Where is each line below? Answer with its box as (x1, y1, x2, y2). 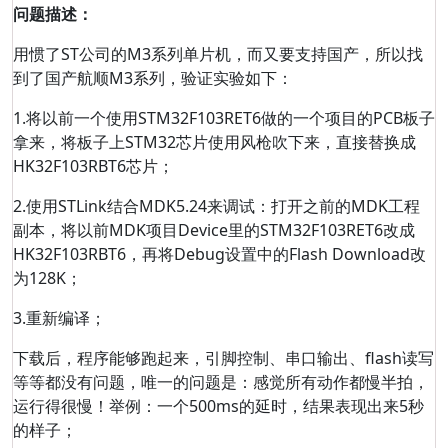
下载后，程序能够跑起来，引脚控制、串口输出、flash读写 (13, 347, 434, 369)
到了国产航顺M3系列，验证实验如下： (13, 67, 293, 89)
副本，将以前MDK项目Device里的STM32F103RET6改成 (13, 219, 415, 241)
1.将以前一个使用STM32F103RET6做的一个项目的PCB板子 (13, 107, 435, 129)
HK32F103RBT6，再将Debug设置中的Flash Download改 (13, 243, 426, 265)
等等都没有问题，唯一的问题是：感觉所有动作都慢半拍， (13, 371, 429, 393)
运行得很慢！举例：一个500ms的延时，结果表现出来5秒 (13, 395, 424, 417)
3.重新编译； (13, 307, 106, 329)
